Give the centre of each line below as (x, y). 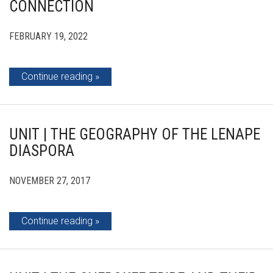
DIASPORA (42, 151)
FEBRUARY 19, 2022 (48, 36)
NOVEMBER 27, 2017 (50, 180)
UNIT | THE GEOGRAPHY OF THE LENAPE (135, 134)
